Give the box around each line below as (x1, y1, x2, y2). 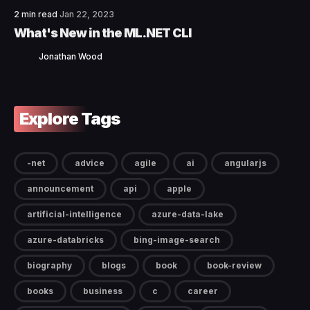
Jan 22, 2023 (60, 9, 114, 20)
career (188, 286, 218, 297)
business (83, 286, 122, 297)
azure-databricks (27, 235, 104, 246)
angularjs (224, 158, 266, 169)
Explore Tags (19, 109, 120, 129)
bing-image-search (134, 235, 220, 246)
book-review (207, 260, 262, 271)
